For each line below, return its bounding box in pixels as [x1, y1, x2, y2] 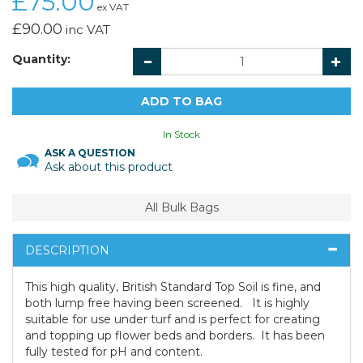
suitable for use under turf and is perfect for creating [25, 312, 320, 327]
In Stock [163, 128, 200, 141]
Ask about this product [45, 160, 173, 175]
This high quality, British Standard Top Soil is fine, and [25, 280, 321, 295]
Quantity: [12, 52, 70, 67]
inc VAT [62, 22, 110, 38]
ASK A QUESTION [45, 147, 135, 160]
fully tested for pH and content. [25, 344, 206, 360]
